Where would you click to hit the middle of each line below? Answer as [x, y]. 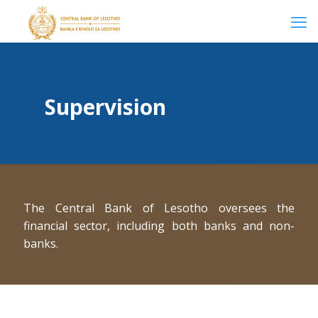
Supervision [105, 107]
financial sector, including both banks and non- [159, 226]
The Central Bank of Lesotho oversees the [159, 208]
